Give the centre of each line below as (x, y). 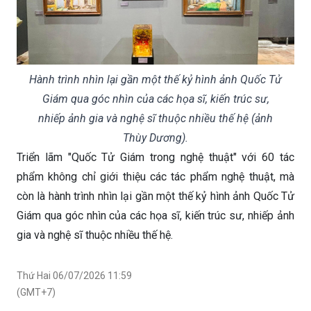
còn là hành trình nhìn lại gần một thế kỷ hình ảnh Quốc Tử (155, 196)
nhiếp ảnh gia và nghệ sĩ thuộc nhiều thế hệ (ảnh (155, 118)
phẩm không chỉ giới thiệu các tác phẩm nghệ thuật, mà (155, 176)
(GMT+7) (36, 292)
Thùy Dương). (155, 137)
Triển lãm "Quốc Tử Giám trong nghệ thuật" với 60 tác (155, 157)
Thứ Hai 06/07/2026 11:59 (74, 275)
